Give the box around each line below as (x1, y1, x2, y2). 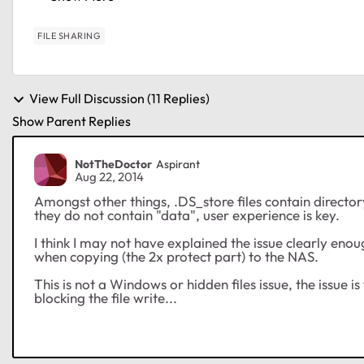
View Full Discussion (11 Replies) (29, 90, 210, 106)
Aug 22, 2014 (75, 169, 144, 185)
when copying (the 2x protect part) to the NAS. (34, 248, 318, 266)
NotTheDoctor (75, 156, 152, 171)
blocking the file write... (34, 289, 177, 307)
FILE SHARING (37, 30, 101, 41)
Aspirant (156, 156, 200, 171)
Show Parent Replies (12, 113, 131, 130)
